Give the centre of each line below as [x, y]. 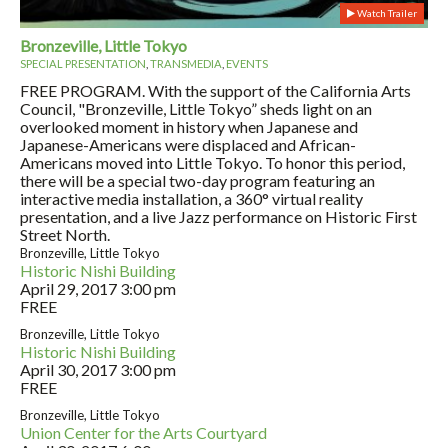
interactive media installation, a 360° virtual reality [191, 198]
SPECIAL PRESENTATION [83, 63]
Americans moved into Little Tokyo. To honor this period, [212, 162]
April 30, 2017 [68, 369]
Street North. [65, 234]
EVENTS [247, 63]
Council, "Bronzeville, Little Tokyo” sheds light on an [196, 108]
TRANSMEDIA [186, 63]
